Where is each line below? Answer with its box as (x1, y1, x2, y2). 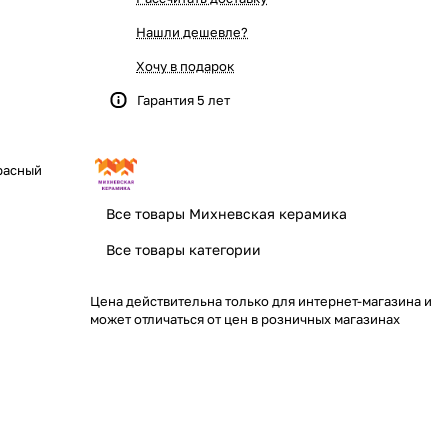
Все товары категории (106, 240, 261, 258)
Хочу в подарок (136, 58, 234, 74)
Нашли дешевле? (136, 24, 248, 40)
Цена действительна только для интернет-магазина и (90, 292, 432, 309)
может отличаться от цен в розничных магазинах (90, 310, 400, 327)
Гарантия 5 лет (137, 92, 230, 108)
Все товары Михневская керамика (106, 204, 347, 222)
